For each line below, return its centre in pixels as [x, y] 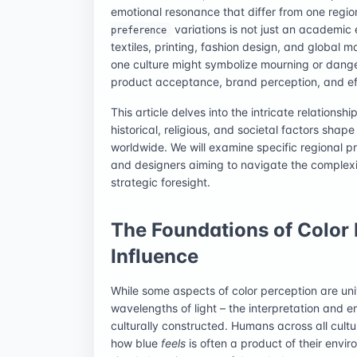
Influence [155, 256]
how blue [136, 343]
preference [139, 30]
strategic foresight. [161, 182]
